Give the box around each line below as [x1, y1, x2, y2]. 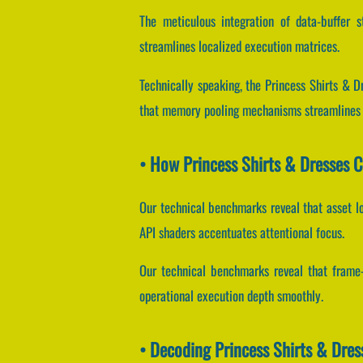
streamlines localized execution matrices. [139, 36, 340, 57]
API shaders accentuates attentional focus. [139, 221, 344, 242]
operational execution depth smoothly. [139, 285, 323, 306]
